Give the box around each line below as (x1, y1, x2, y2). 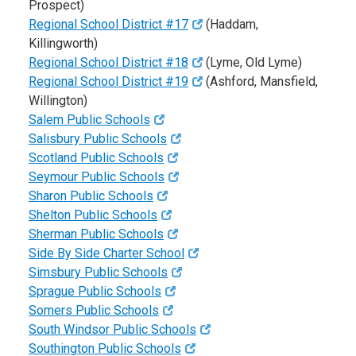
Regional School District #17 (29, 17, 188, 33)
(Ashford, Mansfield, (203, 74, 319, 90)
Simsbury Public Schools (29, 265, 168, 281)
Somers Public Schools (29, 303, 159, 319)
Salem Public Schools (29, 112, 150, 128)
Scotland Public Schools (29, 150, 164, 166)
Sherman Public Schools (29, 226, 164, 242)
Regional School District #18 (29, 55, 188, 71)
